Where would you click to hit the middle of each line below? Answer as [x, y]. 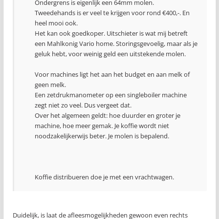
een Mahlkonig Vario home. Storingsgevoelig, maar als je [116, 44]
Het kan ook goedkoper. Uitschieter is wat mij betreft [111, 33]
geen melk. [50, 85]
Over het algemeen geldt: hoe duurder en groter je [108, 115]
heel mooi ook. [56, 23]
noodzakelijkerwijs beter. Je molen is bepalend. [102, 136]
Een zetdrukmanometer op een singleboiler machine [111, 95]
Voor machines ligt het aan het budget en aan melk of [112, 74]
